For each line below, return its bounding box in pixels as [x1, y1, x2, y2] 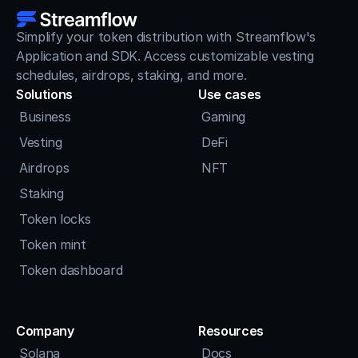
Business [19, 109, 71, 125]
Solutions [16, 86, 74, 102]
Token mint [19, 237, 86, 253]
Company [16, 323, 74, 339]
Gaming [201, 109, 246, 125]
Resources [198, 323, 265, 339]
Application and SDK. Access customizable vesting [16, 48, 314, 64]
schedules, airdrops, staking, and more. [16, 67, 247, 83]
